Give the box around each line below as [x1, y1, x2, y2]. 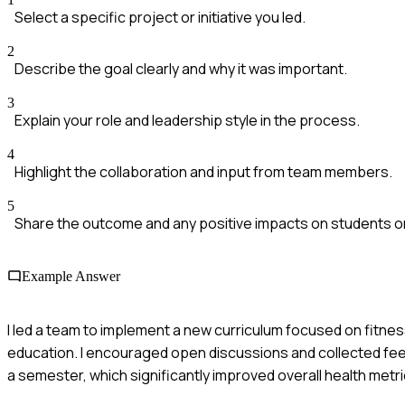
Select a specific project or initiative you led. [14, 7, 306, 28]
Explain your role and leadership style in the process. [14, 110, 360, 131]
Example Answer [22, 268, 120, 285]
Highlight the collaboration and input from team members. [14, 162, 392, 183]
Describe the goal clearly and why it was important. [14, 59, 347, 80]
